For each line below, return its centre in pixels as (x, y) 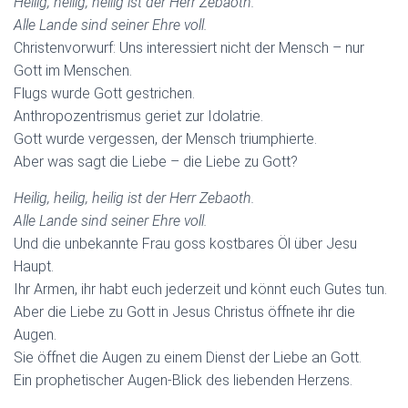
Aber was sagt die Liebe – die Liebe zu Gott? (156, 161)
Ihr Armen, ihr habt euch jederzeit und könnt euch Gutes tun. (200, 289)
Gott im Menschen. (73, 70)
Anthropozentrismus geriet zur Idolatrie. (138, 116)
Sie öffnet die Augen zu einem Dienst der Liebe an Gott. (188, 357)
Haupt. (34, 266)
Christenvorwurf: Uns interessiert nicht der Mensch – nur (189, 47)
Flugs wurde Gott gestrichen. (104, 93)
